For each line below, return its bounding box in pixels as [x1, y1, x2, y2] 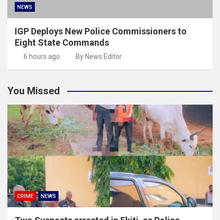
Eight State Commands [15, 37, 109, 48]
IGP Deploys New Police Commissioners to [15, 26, 187, 36]
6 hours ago [23, 52, 60, 60]
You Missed [7, 84, 60, 97]
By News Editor [76, 52, 122, 60]
